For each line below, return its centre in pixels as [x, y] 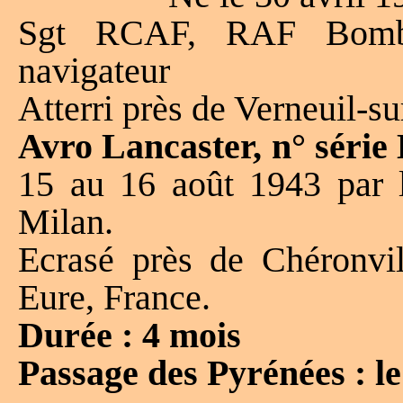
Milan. [66, 221]
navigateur [94, 70]
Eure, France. [114, 297]
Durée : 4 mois [130, 335]
